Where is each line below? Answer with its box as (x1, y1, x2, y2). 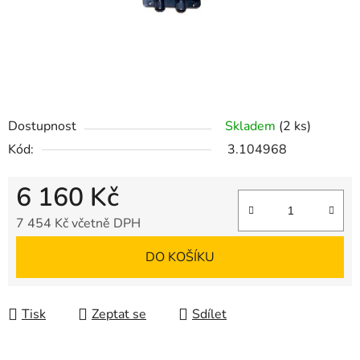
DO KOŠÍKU (145, 248, 215, 267)
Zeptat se (92, 305, 146, 324)
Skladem (225, 117, 279, 136)
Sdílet (192, 305, 227, 324)
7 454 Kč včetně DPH (16, 215, 141, 233)
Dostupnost (8, 117, 76, 136)
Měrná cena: (15, 239, 85, 258)
